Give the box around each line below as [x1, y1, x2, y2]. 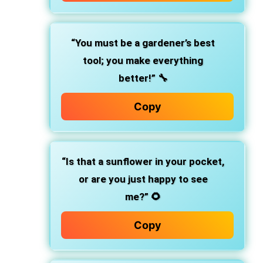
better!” [118, 72, 156, 84]
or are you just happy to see [78, 173, 208, 185]
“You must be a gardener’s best [71, 37, 215, 49]
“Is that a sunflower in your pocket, [62, 156, 224, 167]
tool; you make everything [83, 55, 203, 66]
